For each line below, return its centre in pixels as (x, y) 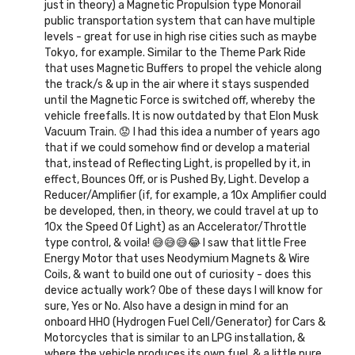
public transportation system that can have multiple (180, 21)
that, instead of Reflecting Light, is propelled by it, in (177, 164)
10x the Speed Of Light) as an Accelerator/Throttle (176, 227)
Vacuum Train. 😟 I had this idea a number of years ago (182, 132)
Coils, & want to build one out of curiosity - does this (178, 275)
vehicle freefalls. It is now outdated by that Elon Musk (181, 116)
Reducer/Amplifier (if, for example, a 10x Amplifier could (185, 196)
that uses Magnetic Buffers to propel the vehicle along (183, 69)
